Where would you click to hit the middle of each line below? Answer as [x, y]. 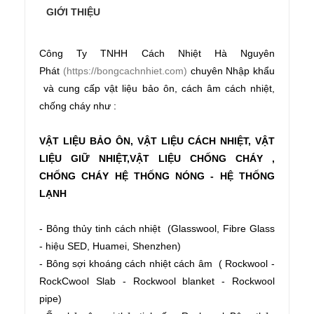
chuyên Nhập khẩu [231, 71]
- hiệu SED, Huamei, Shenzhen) [110, 246]
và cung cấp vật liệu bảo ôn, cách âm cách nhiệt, [157, 89]
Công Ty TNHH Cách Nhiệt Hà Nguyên [157, 54]
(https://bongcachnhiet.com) [125, 71]
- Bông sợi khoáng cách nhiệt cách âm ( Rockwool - [157, 264]
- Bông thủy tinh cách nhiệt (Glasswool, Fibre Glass [157, 229]
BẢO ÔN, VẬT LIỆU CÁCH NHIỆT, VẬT [182, 141]
